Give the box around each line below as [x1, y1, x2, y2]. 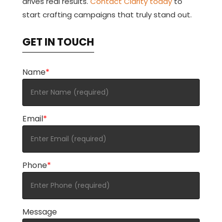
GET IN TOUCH [22, 34, 94, 49]
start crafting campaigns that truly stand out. [22, 9, 192, 20]
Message [22, 206, 57, 218]
